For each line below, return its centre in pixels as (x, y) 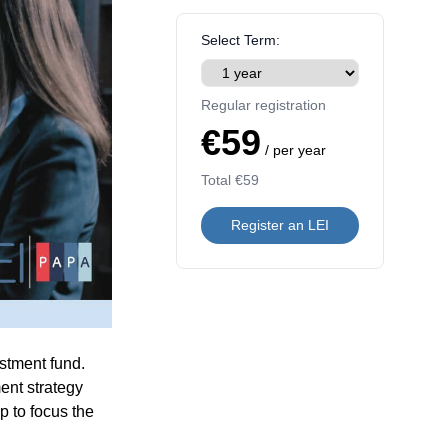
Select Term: (240, 40)
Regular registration (263, 105)
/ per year (293, 150)
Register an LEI (280, 225)
